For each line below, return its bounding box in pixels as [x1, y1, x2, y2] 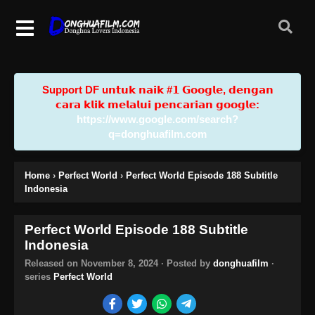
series [25, 271, 53, 282]
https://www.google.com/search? [77, 112, 238, 125]
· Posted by [158, 257, 213, 269]
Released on [25, 257, 81, 269]
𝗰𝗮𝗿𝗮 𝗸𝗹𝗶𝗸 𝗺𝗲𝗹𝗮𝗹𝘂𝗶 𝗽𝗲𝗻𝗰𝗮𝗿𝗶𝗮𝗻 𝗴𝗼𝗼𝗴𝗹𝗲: [56, 98, 259, 110]
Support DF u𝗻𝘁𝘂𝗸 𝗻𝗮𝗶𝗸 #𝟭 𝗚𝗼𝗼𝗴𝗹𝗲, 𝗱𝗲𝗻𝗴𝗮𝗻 [41, 83, 274, 96]
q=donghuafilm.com [108, 127, 207, 140]
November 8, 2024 [81, 257, 158, 269]
